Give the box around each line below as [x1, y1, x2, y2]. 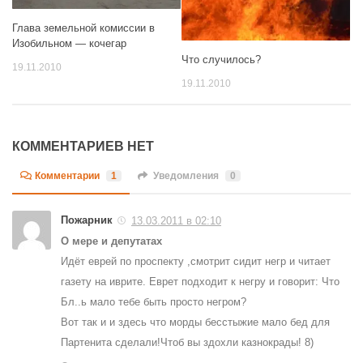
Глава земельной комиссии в [12, 21, 155, 34]
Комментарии [35, 169, 100, 181]
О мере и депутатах [61, 234, 162, 247]
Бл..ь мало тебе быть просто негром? [61, 295, 246, 308]
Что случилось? [181, 53, 261, 66]
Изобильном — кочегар [12, 36, 126, 49]
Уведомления [152, 169, 219, 181]
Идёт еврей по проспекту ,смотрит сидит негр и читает [61, 254, 331, 267]
